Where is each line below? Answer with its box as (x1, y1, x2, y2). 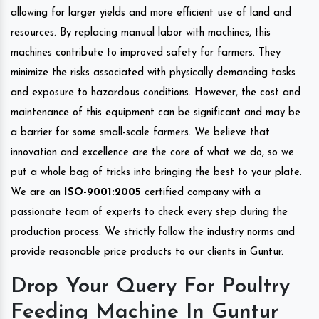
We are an (11, 187, 64, 198)
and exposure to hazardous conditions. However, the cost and (11, 87, 300, 98)
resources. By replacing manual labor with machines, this (11, 27, 271, 38)
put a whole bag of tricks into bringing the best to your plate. (11, 167, 302, 178)
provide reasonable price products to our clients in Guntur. (11, 246, 283, 258)
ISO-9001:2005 (64, 187, 141, 198)
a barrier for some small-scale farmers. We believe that (11, 127, 270, 138)
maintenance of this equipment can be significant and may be (11, 107, 300, 118)
